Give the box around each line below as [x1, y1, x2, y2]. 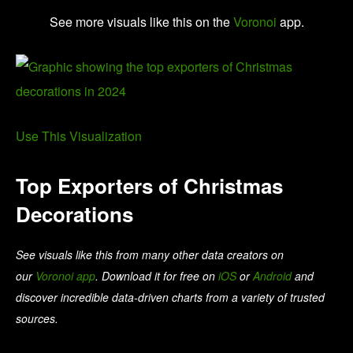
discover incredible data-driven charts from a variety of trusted [16, 289, 325, 306]
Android [253, 268, 292, 284]
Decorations [16, 199, 133, 229]
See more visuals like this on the [49, 13, 233, 32]
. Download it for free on [95, 268, 218, 284]
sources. [16, 310, 58, 327]
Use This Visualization [16, 127, 142, 146]
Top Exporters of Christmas [16, 171, 283, 201]
